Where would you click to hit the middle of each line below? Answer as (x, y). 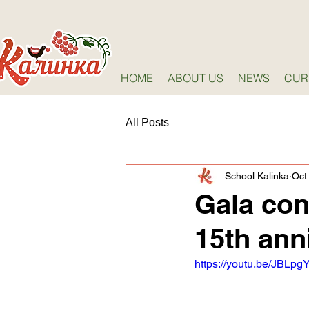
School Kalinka (257, 176)
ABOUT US (196, 78)
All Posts (147, 122)
